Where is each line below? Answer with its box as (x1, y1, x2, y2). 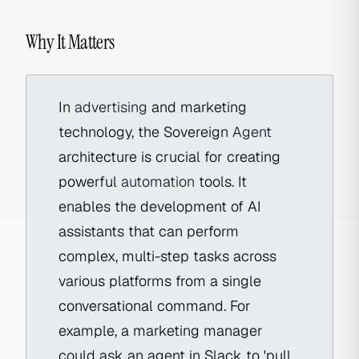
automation (121, 172, 195, 191)
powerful (58, 172, 121, 191)
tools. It (195, 172, 247, 191)
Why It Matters (26, 30, 115, 54)
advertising (75, 98, 147, 116)
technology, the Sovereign (58, 123, 232, 141)
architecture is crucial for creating (58, 147, 280, 166)
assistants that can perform (58, 222, 239, 240)
